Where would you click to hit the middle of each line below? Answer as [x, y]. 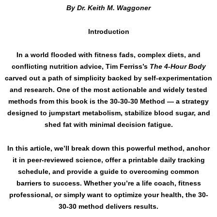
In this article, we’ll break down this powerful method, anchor [108, 148]
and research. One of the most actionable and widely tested [108, 90]
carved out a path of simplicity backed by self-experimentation [108, 78]
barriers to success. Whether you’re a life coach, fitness [108, 183]
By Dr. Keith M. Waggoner [108, 8]
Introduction [108, 31]
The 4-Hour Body [178, 67]
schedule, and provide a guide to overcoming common [108, 171]
